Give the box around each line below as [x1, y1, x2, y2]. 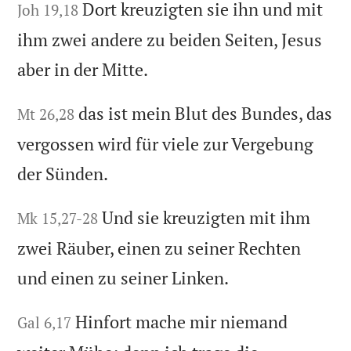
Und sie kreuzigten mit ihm [102, 205, 311, 229]
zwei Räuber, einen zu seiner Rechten [17, 236, 302, 259]
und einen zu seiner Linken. [17, 266, 230, 289]
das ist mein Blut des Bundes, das [78, 101, 333, 125]
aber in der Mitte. [17, 57, 149, 81]
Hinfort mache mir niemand [75, 309, 288, 333]
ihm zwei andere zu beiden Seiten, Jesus [17, 27, 323, 51]
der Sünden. [17, 161, 109, 185]
